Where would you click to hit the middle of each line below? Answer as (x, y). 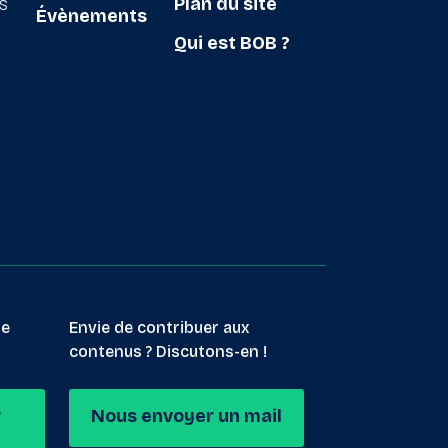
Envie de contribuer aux (159, 327)
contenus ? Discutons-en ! (167, 351)
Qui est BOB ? (231, 43)
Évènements (91, 16)
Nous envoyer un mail (186, 416)
